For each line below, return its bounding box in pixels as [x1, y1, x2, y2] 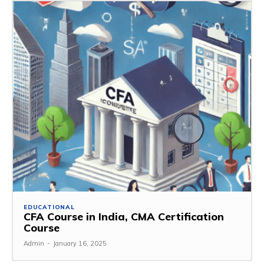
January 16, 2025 [53, 239, 107, 247]
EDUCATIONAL [24, 203, 75, 211]
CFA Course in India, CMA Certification [24, 210, 224, 223]
